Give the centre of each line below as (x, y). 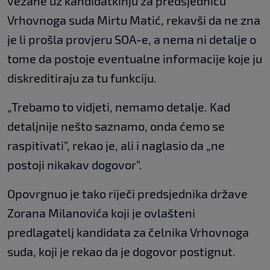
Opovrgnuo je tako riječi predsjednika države (127, 193)
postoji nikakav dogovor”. (75, 165)
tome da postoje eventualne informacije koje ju (135, 58)
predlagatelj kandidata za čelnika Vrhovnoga (128, 232)
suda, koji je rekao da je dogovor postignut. (121, 251)
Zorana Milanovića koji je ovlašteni (101, 213)
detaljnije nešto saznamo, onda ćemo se (116, 126)
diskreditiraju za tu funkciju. (82, 78)
